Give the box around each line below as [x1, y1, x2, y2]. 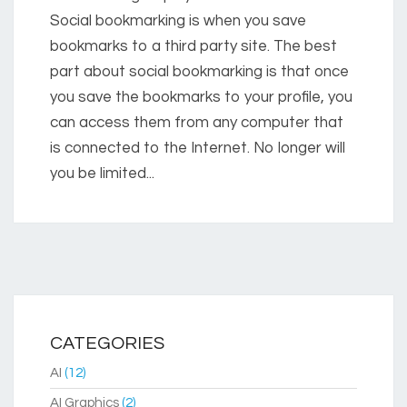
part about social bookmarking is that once [50, 64, 349, 81]
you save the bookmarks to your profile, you [50, 89, 352, 106]
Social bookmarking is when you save [50, 13, 306, 30]
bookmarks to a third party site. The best [50, 38, 337, 55]
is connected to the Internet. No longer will [50, 140, 345, 157]
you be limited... [50, 165, 154, 183]
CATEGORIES [50, 334, 164, 353]
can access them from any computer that [50, 114, 343, 132]
